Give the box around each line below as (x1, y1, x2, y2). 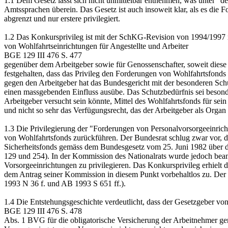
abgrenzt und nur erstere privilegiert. (4, 14, 120, 23)
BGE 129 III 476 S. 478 (4, 207, 82, 215)
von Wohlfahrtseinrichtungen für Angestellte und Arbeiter (4, 42, 188, 50)
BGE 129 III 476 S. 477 (4, 51, 82, 60)
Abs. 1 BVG (4, 216, 45, 224)
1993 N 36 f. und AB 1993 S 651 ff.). (4, 179, 126, 188)
